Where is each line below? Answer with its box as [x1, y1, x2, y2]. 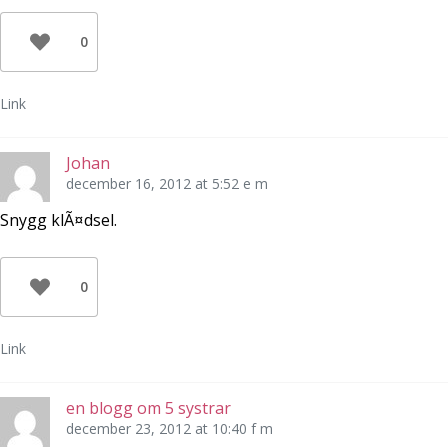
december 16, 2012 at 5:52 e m [66, 174, 268, 194]
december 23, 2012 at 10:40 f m [66, 419, 273, 439]
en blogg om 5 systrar [66, 397, 231, 420]
